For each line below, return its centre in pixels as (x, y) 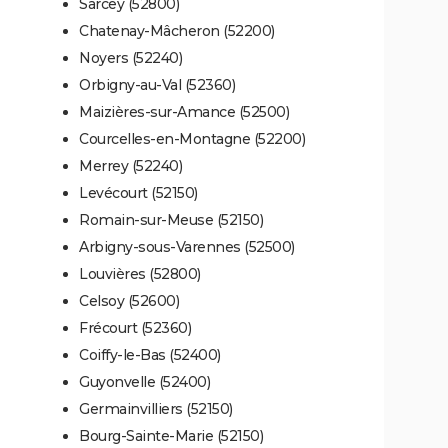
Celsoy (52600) (129, 300)
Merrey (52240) (130, 165)
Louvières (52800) (140, 273)
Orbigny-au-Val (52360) (157, 84)
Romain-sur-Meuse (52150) (171, 219)
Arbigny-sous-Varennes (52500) (187, 246)
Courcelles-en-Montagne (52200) (192, 138)
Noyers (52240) (130, 57)
